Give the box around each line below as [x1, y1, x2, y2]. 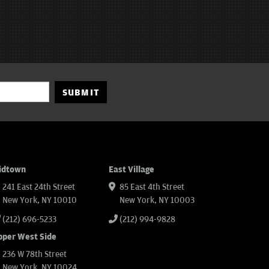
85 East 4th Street [119, 181, 184, 192]
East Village [109, 164, 154, 175]
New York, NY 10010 [2, 195, 77, 205]
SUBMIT [62, 86, 100, 98]
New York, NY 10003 [119, 195, 195, 205]
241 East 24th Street [2, 181, 75, 192]
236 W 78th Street [2, 249, 67, 259]
